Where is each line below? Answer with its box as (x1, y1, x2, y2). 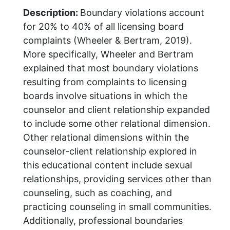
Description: (23, 7, 80, 18)
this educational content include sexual (23, 159, 192, 170)
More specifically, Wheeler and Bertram (23, 48, 194, 60)
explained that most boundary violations (23, 62, 198, 73)
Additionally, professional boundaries (23, 215, 183, 226)
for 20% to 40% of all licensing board (23, 21, 184, 32)
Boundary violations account (80, 7, 204, 18)
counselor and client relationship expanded (23, 104, 210, 115)
